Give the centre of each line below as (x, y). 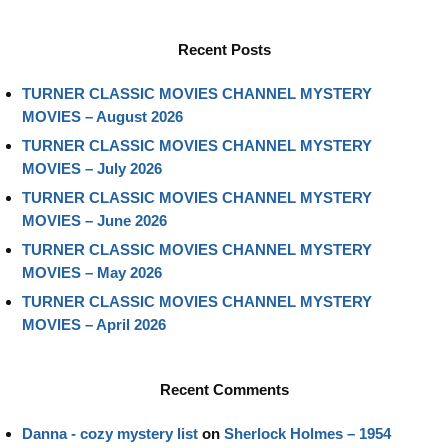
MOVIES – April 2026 (94, 324)
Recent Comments (224, 389)
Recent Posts (224, 49)
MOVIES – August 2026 (102, 116)
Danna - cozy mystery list (110, 433)
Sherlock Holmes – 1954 (307, 433)
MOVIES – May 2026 (92, 272)
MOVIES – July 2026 (92, 168)
